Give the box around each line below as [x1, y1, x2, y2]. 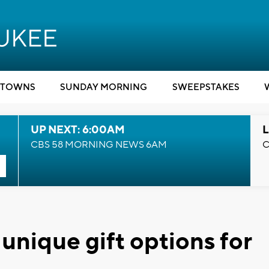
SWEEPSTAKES [172, 82, 240, 93]
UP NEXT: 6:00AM [30, 123, 125, 137]
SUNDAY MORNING [60, 82, 147, 93]
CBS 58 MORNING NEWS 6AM [30, 139, 167, 151]
